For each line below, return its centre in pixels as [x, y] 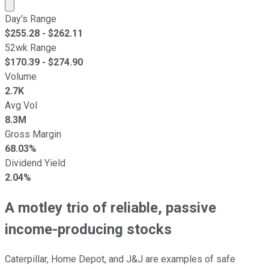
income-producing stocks [88, 229]
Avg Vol [21, 105]
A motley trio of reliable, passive [110, 207]
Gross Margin [33, 134]
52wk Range [31, 47]
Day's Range [31, 19]
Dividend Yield [35, 163]
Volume [21, 76]
